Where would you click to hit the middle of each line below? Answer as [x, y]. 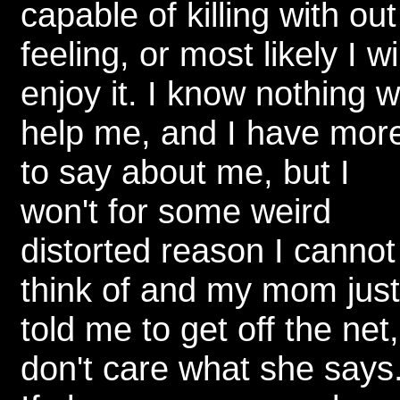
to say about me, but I [185, 172]
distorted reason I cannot [208, 250]
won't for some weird [176, 211]
